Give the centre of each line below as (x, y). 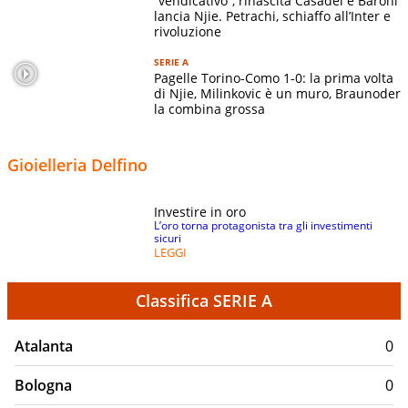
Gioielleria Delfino (77, 164)
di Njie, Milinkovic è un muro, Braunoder (277, 93)
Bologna (43, 385)
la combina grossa (209, 108)
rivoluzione (188, 31)
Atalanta (44, 346)
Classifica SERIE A (204, 300)
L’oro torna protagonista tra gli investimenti (263, 225)
